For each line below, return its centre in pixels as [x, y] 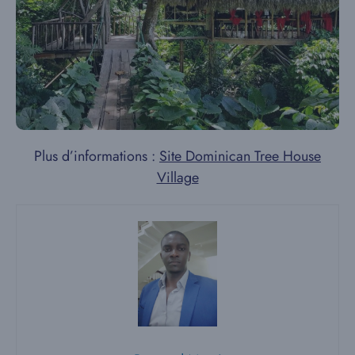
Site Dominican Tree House [240, 156]
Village [177, 177]
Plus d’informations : [97, 156]
